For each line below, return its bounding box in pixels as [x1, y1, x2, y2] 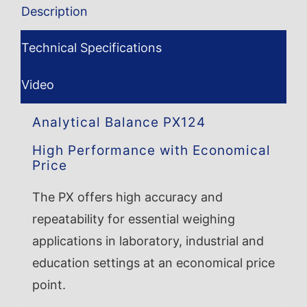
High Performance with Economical [32, 142, 271, 158]
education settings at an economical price [32, 255, 275, 270]
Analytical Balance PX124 [32, 114, 206, 130]
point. [32, 277, 66, 292]
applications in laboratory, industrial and [32, 233, 264, 248]
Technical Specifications [21, 40, 162, 56]
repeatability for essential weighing [32, 211, 235, 226]
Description [21, 4, 88, 19]
